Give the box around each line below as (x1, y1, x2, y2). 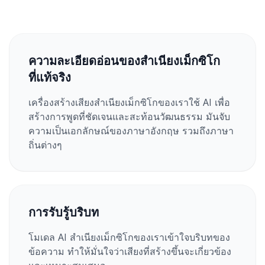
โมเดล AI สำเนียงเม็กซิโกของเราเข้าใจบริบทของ (28, 231, 230, 243)
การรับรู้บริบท (28, 205, 99, 219)
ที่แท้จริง (28, 70, 71, 85)
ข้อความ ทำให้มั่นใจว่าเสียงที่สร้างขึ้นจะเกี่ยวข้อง (28, 245, 231, 257)
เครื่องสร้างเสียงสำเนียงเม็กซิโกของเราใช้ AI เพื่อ (28, 96, 230, 108)
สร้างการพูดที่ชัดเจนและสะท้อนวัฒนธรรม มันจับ (28, 111, 230, 122)
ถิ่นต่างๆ (28, 139, 62, 151)
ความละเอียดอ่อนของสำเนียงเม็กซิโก (28, 54, 220, 68)
